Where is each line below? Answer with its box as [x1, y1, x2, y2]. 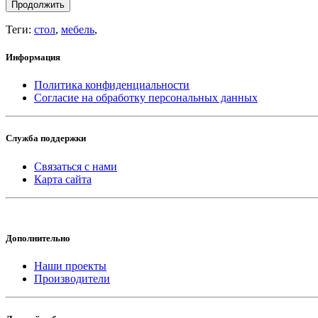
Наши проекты [34, 259, 106, 272]
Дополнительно [6, 232, 70, 243]
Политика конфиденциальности [34, 79, 190, 92]
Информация [6, 52, 60, 63]
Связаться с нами [34, 160, 117, 172]
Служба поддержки [6, 133, 86, 144]
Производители [34, 272, 110, 285]
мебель [61, 23, 94, 35]
